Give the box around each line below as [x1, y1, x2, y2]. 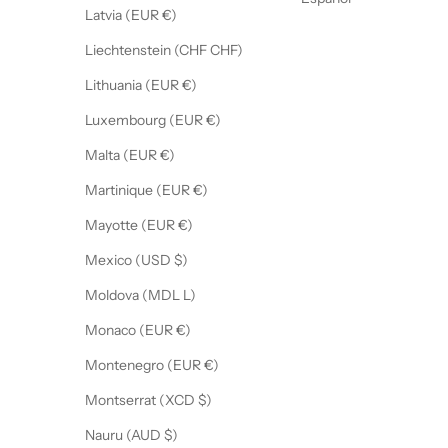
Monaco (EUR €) [176, 321, 191, 340]
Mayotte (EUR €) [178, 216, 193, 235]
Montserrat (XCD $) [198, 391, 212, 410]
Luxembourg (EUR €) [206, 111, 221, 130]
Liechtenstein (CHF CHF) [210, 41, 243, 60]
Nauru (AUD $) [164, 426, 178, 445]
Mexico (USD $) [174, 251, 188, 270]
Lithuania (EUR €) [182, 76, 197, 95]
